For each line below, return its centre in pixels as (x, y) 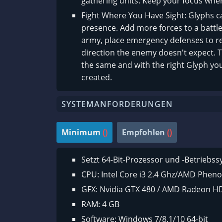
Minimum (81, 133)
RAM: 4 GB (100, 204)
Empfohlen (143, 133)
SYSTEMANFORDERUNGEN (117, 104)
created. (97, 78)
